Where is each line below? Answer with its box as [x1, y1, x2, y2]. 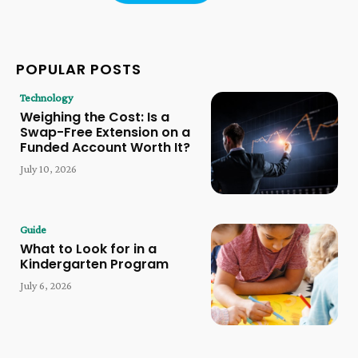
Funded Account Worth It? [20, 138, 190, 157]
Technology [20, 91, 73, 105]
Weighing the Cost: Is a [20, 108, 169, 127]
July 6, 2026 [20, 278, 72, 292]
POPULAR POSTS [16, 59, 141, 80]
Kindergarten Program [20, 254, 169, 273]
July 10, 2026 [20, 162, 77, 176]
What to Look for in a [20, 239, 157, 258]
